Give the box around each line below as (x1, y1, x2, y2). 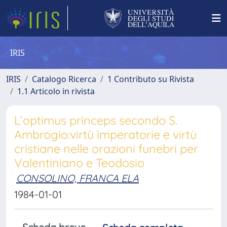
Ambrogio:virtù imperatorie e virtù (14, 127, 197, 142)
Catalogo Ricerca (32, 73, 96, 85)
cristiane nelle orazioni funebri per (14, 141, 198, 156)
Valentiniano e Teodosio (14, 156, 144, 170)
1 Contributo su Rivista (107, 73, 194, 85)
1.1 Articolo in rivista (17, 86, 95, 97)
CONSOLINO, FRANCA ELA (16, 172, 139, 184)
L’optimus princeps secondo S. (14, 113, 177, 128)
